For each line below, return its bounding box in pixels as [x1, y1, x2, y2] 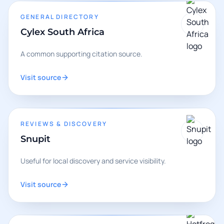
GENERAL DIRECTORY [20, 12, 99, 21]
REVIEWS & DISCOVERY [20, 119, 107, 128]
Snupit [20, 133, 50, 144]
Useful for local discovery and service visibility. [20, 156, 166, 165]
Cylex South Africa [20, 26, 104, 37]
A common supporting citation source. [20, 49, 142, 58]
